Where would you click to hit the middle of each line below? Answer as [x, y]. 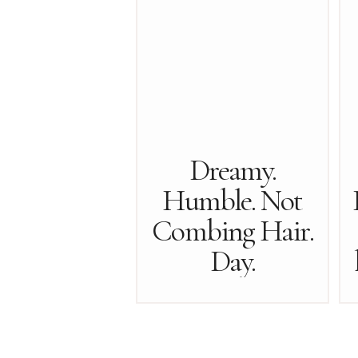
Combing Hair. [233, 231]
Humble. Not [233, 201]
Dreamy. [233, 170]
